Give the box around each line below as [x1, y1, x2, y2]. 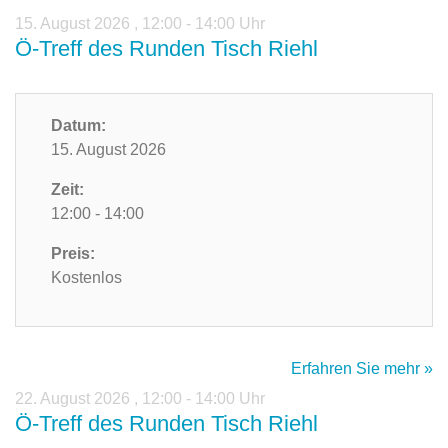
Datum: [51, 117, 106, 135]
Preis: [51, 245, 95, 263]
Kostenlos [51, 269, 122, 287]
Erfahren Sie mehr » [291, 360, 433, 378]
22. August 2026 [15, 390, 134, 408]
